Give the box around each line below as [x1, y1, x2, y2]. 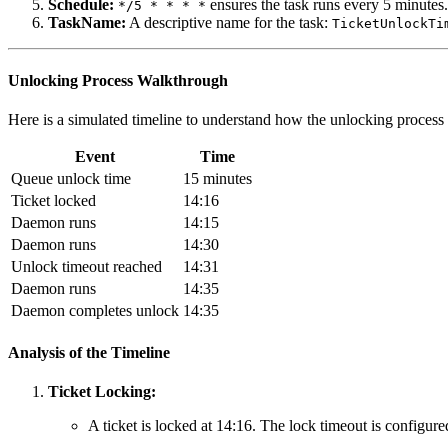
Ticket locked [11, 191, 96, 209]
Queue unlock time [11, 169, 131, 187]
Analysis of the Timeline [8, 344, 170, 362]
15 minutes [183, 169, 252, 187]
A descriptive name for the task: [126, 14, 332, 32]
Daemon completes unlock [11, 301, 179, 319]
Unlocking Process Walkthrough [8, 71, 228, 89]
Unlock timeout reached [11, 257, 162, 275]
